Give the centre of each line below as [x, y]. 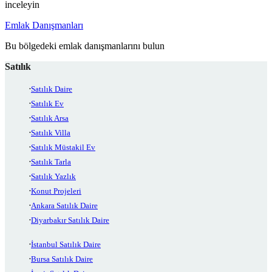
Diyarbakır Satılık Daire [70, 220]
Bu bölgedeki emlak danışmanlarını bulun [85, 46]
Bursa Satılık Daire [62, 259]
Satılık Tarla [51, 162]
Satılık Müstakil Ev [63, 148]
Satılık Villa [51, 133]
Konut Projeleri [56, 191]
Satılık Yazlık [53, 177]
